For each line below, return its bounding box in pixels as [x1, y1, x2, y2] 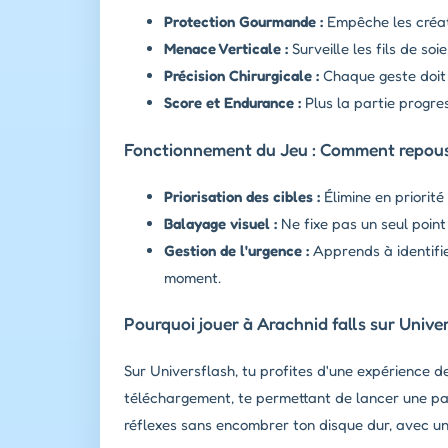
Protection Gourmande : [164, 12, 323, 32]
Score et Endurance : [164, 93, 301, 113]
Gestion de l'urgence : [164, 240, 309, 260]
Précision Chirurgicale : [164, 66, 319, 86]
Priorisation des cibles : [164, 186, 320, 206]
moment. [164, 267, 221, 287]
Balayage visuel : [164, 213, 277, 233]
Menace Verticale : [164, 39, 288, 59]
